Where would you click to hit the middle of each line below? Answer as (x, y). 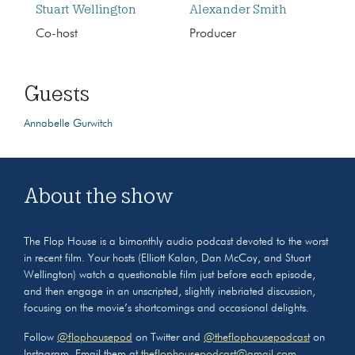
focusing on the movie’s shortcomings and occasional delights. (166, 308)
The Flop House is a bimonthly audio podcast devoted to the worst (176, 242)
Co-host (57, 34)
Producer (213, 34)
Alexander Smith (238, 10)
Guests (57, 94)
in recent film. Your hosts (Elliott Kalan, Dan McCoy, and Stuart (167, 258)
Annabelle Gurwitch (68, 124)
